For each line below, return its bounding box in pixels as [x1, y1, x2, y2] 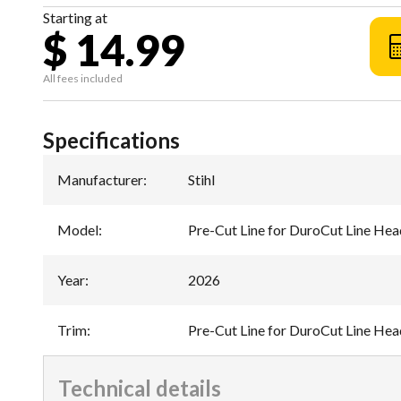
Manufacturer [57, 171, 143, 188]
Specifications [43, 127, 180, 153]
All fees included [43, 72, 123, 85]
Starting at [43, 9, 107, 26]
